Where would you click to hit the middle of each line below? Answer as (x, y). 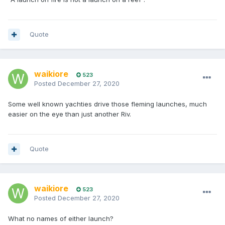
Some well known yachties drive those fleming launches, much (107, 104)
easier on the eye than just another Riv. (70, 114)
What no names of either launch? (61, 219)
